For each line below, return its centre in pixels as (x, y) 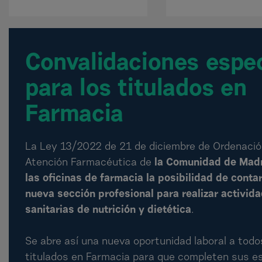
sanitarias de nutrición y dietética (108, 211)
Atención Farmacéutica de (90, 163)
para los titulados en (136, 89)
